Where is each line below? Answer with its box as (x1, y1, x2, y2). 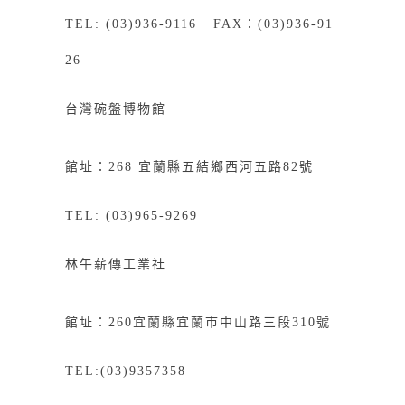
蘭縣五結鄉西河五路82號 (152, 159, 314, 174)
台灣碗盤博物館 (64, 101, 166, 116)
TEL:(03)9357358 (64, 363, 186, 378)
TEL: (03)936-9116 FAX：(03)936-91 (64, 16, 334, 31)
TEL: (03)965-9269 (64, 208, 209, 222)
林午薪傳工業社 (64, 257, 166, 271)
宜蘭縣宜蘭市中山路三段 (132, 315, 292, 329)
